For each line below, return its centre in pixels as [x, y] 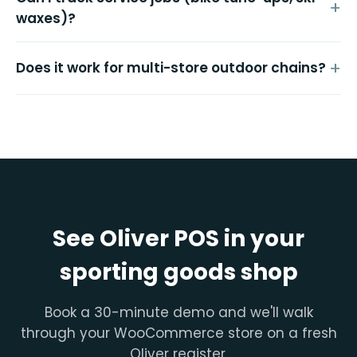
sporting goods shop [178, 272]
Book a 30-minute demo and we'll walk [178, 312]
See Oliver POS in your [178, 238]
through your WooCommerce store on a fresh [178, 333]
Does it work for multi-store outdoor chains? [171, 68]
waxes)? [46, 18]
